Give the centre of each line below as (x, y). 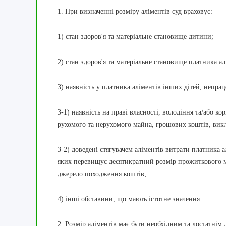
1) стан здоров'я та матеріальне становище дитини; (135, 37)
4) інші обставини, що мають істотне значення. (130, 199)
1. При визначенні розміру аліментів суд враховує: (135, 12)
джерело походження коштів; (102, 174)
